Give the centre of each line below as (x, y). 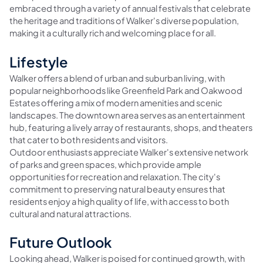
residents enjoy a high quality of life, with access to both (119, 201)
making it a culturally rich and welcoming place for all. (113, 33)
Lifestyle (39, 62)
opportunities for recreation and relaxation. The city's (115, 176)
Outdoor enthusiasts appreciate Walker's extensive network (129, 152)
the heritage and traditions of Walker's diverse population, (124, 21)
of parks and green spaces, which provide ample (105, 164)
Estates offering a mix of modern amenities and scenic (116, 102)
